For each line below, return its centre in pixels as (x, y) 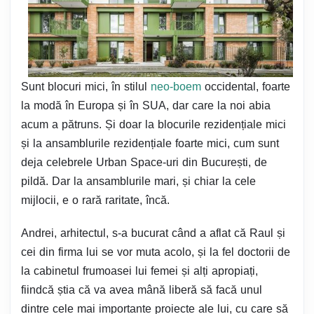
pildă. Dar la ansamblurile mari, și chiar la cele (138, 182)
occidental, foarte (246, 87)
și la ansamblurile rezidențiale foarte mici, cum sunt (150, 144)
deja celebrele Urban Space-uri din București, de (144, 163)
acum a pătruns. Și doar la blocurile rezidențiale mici (153, 125)
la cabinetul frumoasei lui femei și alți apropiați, (139, 271)
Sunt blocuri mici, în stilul (86, 87)
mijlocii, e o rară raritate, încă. (95, 200)
